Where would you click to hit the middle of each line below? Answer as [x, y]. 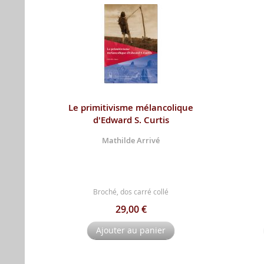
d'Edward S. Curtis [131, 120]
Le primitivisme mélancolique [131, 107]
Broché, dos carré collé [131, 191]
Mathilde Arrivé [131, 140]
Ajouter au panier [131, 230]
